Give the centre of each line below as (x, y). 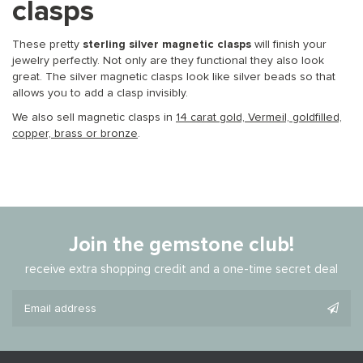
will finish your (289, 45)
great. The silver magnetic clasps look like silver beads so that (174, 77)
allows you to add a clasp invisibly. (100, 94)
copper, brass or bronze (75, 134)
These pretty (47, 45)
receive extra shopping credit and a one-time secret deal (181, 270)
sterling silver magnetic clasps (167, 45)
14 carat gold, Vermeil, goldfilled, (259, 118)
